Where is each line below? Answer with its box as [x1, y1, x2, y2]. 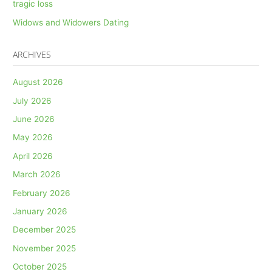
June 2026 [13, 114, 55, 124]
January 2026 [13, 206, 68, 216]
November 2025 [13, 243, 76, 253]
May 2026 [13, 132, 53, 143]
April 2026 [13, 151, 53, 161]
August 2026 [13, 77, 64, 87]
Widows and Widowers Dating [13, 17, 129, 27]
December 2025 [13, 225, 76, 235]
